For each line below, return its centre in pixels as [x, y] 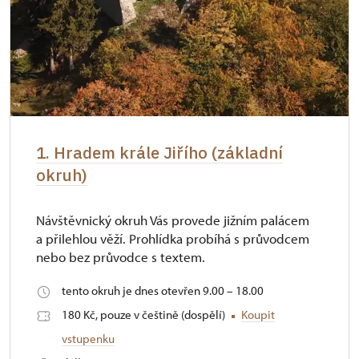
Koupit [258, 315]
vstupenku [88, 339]
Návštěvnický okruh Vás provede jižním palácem [173, 220]
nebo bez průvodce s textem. [121, 257]
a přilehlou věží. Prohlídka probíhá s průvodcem [173, 239]
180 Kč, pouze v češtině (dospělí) [145, 315]
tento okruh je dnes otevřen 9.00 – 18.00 [163, 291]
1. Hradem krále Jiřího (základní [159, 153]
